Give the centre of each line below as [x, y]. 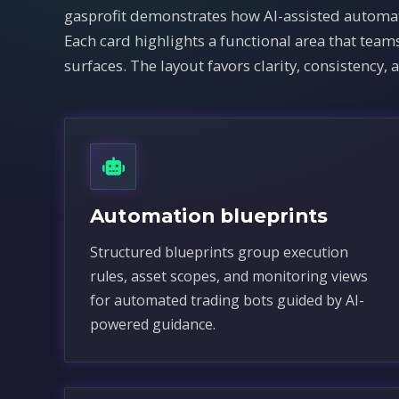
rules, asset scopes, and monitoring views [229, 276]
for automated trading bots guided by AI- [227, 300]
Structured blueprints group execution [219, 252]
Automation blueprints [209, 216]
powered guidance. [153, 324]
